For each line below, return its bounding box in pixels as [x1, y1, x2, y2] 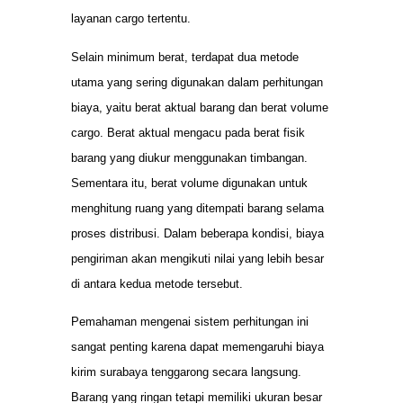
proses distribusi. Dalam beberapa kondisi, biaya [71, 226, 324, 240]
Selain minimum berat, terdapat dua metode [71, 49, 299, 64]
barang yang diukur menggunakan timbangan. [71, 150, 308, 165]
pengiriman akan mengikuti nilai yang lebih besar [71, 251, 324, 265]
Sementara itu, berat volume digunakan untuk [71, 175, 308, 190]
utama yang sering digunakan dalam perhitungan [71, 75, 323, 89]
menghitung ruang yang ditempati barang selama [71, 201, 324, 215]
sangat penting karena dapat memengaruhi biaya [71, 340, 324, 354]
